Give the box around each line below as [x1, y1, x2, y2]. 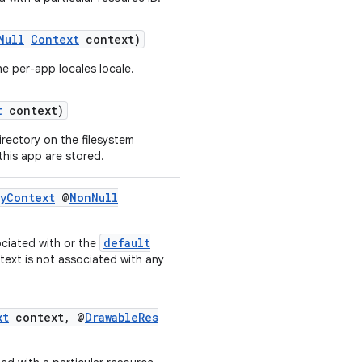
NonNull [69, 190, 118, 205]
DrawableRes [85, 309, 158, 325]
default [103, 235, 150, 250]
